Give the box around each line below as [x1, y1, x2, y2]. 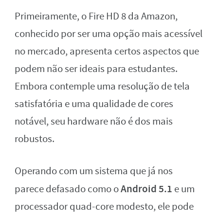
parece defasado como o [15, 182, 121, 196]
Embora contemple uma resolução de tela [15, 80, 190, 93]
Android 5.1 [121, 182, 172, 196]
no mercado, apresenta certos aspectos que [15, 45, 199, 58]
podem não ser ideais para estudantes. [15, 62, 178, 76]
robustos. [15, 132, 54, 146]
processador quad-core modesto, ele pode [15, 200, 194, 214]
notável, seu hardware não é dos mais [15, 115, 173, 128]
